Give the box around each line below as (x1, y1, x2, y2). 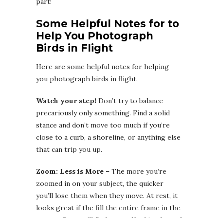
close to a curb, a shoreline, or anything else (36, 132, 181, 142)
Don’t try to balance (98, 96, 163, 105)
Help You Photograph (36, 29, 153, 42)
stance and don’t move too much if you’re (36, 120, 170, 129)
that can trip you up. (36, 145, 102, 154)
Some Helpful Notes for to (36, 17, 179, 30)
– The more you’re (104, 166, 166, 176)
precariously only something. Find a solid (36, 108, 170, 117)
